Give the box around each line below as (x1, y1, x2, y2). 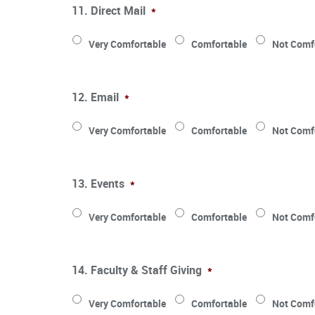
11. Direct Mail (72, 2, 146, 18)
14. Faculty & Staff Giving (72, 262, 202, 278)
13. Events (72, 175, 124, 191)
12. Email (72, 89, 119, 105)
